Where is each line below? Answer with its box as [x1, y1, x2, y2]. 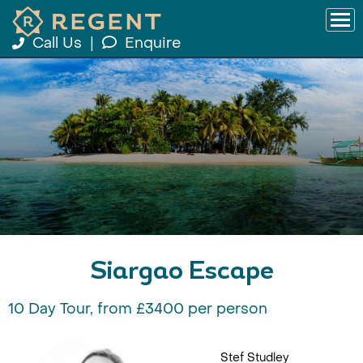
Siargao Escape [89, 260, 274, 285]
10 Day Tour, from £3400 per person [8, 300, 267, 318]
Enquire [125, 34, 181, 53]
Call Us [28, 34, 86, 53]
